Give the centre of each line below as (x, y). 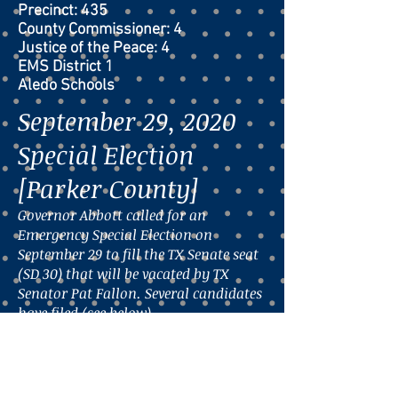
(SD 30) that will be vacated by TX (123, 274)
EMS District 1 (66, 67)
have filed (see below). (87, 313)
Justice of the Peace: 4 (94, 48)
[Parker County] (108, 188)
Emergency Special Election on (115, 235)
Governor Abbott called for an (112, 215)
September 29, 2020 (127, 121)
